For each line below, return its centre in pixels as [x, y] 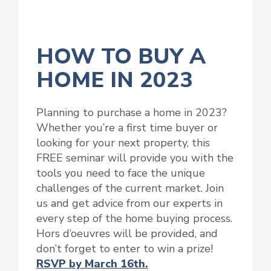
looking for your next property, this [123, 143]
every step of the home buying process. [134, 219]
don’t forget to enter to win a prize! [125, 249]
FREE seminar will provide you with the [135, 158]
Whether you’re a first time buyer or [127, 128]
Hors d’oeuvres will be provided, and [127, 234]
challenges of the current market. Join [130, 188]
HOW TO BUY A [121, 56]
